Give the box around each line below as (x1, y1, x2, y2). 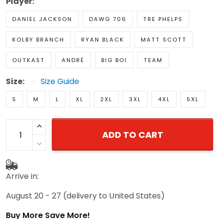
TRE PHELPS (143, 15, 183, 23)
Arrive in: (6, 170, 39, 182)
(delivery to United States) (63, 190, 165, 201)
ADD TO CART (102, 129, 163, 141)
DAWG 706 (89, 15, 127, 23)
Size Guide (41, 76, 79, 88)
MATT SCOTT (141, 36, 187, 44)
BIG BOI (101, 56, 127, 65)
